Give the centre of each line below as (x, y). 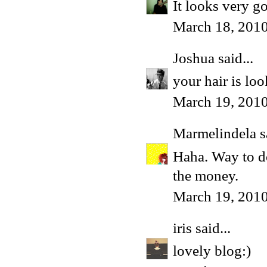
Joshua (194, 58)
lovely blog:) (212, 251)
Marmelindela (215, 133)
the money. (206, 175)
